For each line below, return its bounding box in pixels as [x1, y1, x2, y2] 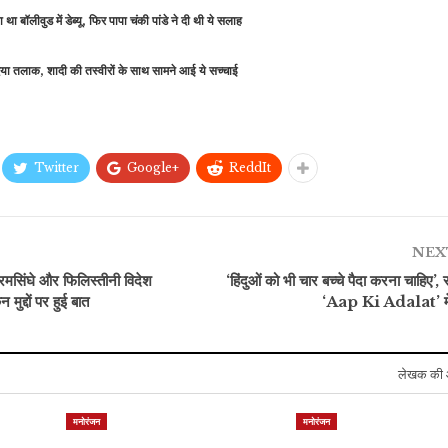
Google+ [127, 159, 179, 175]
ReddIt [229, 159, 271, 175]
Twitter [34, 159, 79, 175]
